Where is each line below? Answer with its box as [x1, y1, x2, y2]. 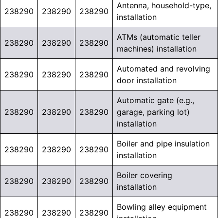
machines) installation [117, 44, 197, 54]
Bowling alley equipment [117, 202, 207, 212]
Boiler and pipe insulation [117, 139, 210, 149]
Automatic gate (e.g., [117, 95, 194, 106]
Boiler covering [117, 170, 172, 181]
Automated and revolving [117, 64, 210, 74]
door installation [117, 75, 177, 86]
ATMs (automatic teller [117, 32, 200, 42]
